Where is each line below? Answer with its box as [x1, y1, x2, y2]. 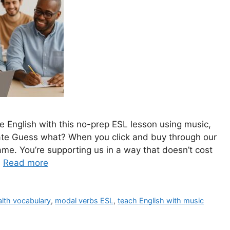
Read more [3, 158, 48, 168]
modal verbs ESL [55, 196, 114, 205]
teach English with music [118, 196, 204, 205]
